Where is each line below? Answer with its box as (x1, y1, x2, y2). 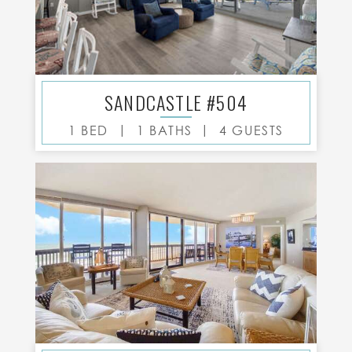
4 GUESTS (219, 123, 284, 138)
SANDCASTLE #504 (104, 88, 247, 116)
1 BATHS (136, 123, 192, 138)
